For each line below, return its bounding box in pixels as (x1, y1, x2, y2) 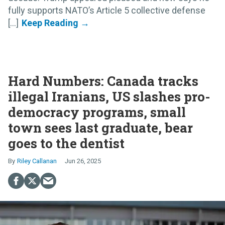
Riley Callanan (17, 157, 57, 165)
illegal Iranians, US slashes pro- (8, 88, 210, 105)
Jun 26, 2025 (65, 157, 101, 165)
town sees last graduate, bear (8, 119, 193, 137)
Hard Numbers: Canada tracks (8, 72, 198, 90)
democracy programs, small (8, 103, 186, 121)
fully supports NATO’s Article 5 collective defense (8, 5, 205, 16)
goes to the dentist (8, 135, 125, 152)
